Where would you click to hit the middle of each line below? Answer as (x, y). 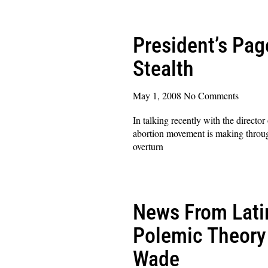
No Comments (211, 95)
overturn (148, 146)
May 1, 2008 (158, 95)
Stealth (163, 68)
